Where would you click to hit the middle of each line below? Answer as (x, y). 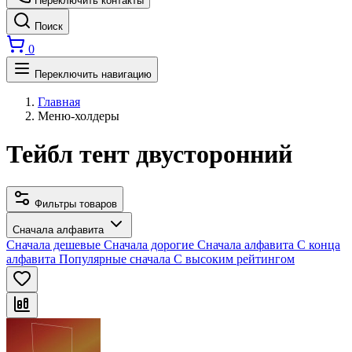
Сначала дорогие (149, 244)
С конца (319, 244)
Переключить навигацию (93, 74)
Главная (59, 102)
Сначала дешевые (53, 244)
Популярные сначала (115, 258)
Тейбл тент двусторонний (149, 154)
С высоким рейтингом (234, 258)
